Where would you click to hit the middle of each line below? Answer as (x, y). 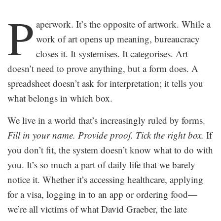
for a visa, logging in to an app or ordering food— (102, 194)
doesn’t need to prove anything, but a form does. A (103, 68)
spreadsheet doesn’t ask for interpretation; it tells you (105, 83)
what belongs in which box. (60, 98)
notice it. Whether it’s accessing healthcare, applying (105, 179)
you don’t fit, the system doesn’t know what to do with (110, 149)
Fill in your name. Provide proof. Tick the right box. (106, 135)
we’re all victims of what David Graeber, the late (97, 209)
